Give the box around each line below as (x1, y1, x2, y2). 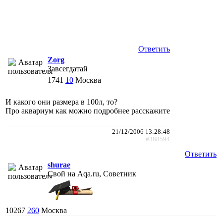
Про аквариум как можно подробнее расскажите (5, 106, 170, 115)
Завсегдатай (48, 64, 88, 73)
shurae (48, 160, 70, 169)
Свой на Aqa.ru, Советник (48, 169, 136, 178)
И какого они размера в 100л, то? (5, 97, 117, 106)
